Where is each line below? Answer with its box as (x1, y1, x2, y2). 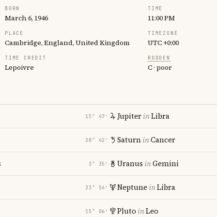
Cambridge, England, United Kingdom (5, 38, 130, 47)
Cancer (151, 135, 175, 145)
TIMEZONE (148, 30, 178, 36)
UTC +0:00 (148, 38, 179, 47)
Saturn (117, 135, 141, 145)
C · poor (148, 62, 172, 72)
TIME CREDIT (5, 55, 46, 61)
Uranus (117, 158, 143, 169)
